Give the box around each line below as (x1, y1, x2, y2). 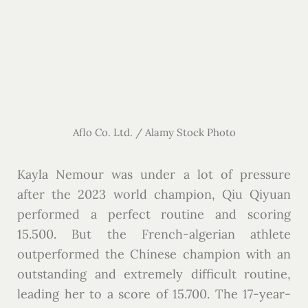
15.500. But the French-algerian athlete (17, 226, 291, 243)
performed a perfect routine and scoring (17, 206, 291, 223)
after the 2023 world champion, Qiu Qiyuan (17, 186, 291, 203)
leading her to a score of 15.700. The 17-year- (17, 286, 291, 302)
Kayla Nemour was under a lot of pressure (17, 166, 291, 183)
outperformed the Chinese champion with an (17, 246, 291, 263)
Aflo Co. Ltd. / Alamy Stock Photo (72, 126, 236, 140)
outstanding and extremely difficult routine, (17, 266, 291, 283)
